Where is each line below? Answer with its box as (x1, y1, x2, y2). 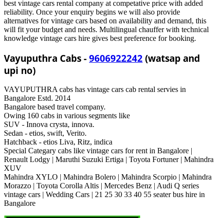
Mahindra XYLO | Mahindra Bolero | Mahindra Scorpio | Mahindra (4, 173, 212, 182)
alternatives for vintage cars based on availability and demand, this (4, 16, 206, 25)
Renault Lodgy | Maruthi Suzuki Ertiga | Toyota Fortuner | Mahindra (4, 155, 214, 164)
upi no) (4, 64, 36, 76)
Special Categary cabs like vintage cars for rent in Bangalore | (4, 146, 192, 155)
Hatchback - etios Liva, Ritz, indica (4, 138, 112, 146)
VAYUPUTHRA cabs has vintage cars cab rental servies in (4, 85, 186, 94)
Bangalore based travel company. (4, 103, 106, 111)
